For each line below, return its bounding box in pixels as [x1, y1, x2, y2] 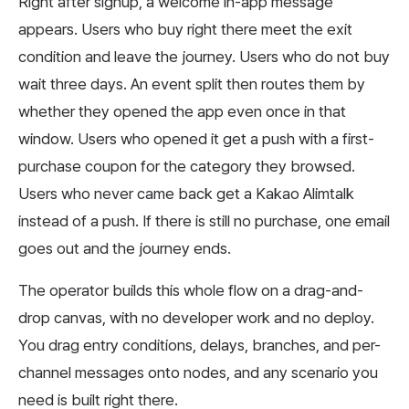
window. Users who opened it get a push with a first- [18, 130, 374, 149]
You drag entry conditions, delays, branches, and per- [18, 336, 381, 355]
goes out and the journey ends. [18, 239, 231, 258]
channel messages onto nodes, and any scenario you [18, 363, 378, 383]
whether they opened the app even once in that [18, 102, 346, 121]
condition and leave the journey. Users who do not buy [18, 47, 390, 67]
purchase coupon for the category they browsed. [18, 157, 355, 176]
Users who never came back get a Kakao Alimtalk [18, 184, 354, 204]
